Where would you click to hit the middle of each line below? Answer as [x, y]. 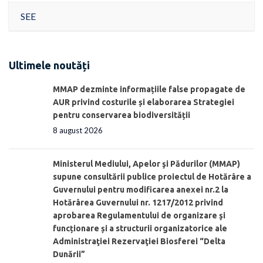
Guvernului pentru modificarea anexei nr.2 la [141, 190]
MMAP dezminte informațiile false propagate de [149, 90]
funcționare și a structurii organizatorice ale [140, 229]
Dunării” [69, 254]
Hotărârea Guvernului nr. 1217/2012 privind [138, 203]
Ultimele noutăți [49, 65]
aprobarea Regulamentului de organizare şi [139, 216]
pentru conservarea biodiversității [122, 115]
